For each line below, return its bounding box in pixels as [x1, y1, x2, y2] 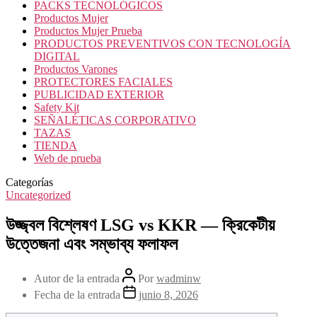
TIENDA [34, 139, 77, 151]
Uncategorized [6, 189, 71, 201]
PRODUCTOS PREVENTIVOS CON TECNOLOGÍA [34, 38, 291, 50]
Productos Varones [34, 63, 117, 75]
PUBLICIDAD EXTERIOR [34, 88, 164, 100]
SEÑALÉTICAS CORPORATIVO [34, 114, 196, 126]
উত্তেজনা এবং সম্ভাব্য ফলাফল [6, 234, 178, 253]
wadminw [156, 272, 201, 284]
